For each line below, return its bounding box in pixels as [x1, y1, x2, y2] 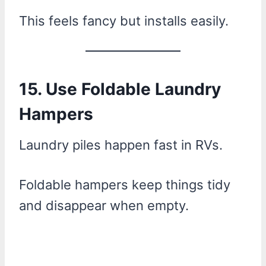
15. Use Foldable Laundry [19, 78, 221, 99]
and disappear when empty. [19, 197, 189, 213]
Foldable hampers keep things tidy [19, 176, 230, 192]
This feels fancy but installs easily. [19, 12, 229, 28]
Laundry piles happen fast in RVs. [19, 137, 223, 153]
